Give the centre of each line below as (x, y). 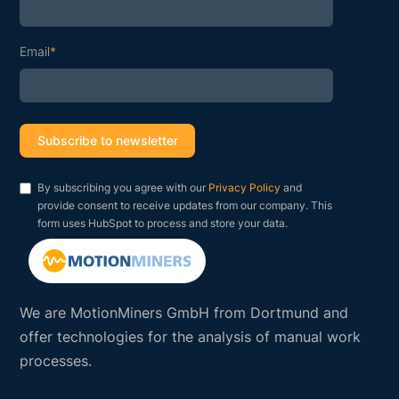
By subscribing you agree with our (123, 187)
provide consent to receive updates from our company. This (185, 205)
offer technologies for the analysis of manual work (191, 336)
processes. (56, 360)
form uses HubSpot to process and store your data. (163, 223)
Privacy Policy (245, 187)
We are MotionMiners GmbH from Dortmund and (184, 312)
